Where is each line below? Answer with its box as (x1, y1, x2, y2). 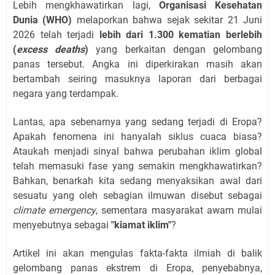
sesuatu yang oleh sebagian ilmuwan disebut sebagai (13, 190, 262, 201)
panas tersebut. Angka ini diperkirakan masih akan (13, 58, 262, 70)
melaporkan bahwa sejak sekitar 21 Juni (72, 14, 263, 26)
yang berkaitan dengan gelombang (88, 44, 263, 55)
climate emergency (13, 204, 96, 216)
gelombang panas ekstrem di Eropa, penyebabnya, (13, 262, 262, 274)
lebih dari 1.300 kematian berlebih (99, 29, 263, 41)
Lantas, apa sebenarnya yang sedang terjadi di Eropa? (13, 116, 262, 128)
